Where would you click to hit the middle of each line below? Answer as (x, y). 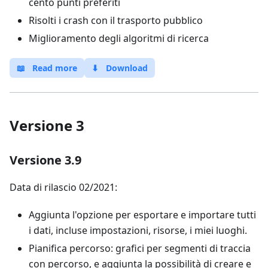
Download (127, 68)
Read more (55, 68)
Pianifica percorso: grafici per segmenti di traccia (140, 248)
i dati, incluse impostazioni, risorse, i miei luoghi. (138, 230)
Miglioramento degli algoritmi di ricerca (119, 38)
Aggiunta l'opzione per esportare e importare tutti (142, 215)
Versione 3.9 (45, 160)
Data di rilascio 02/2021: (63, 187)
